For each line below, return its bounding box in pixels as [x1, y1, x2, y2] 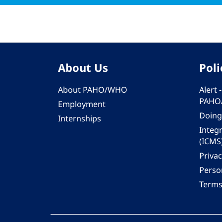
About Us [58, 60, 108, 75]
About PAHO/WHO [58, 84, 127, 95]
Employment [58, 99, 106, 110]
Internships [58, 113, 101, 124]
